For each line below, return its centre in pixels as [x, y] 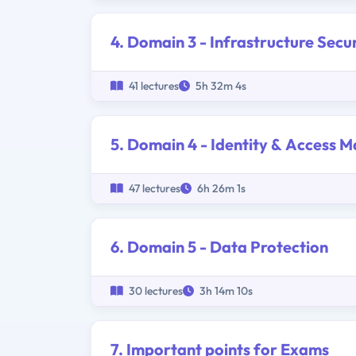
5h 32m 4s [220, 86]
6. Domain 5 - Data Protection [219, 247]
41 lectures [153, 86]
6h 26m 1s [220, 189]
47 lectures [153, 189]
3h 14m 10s [225, 291]
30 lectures [155, 291]
